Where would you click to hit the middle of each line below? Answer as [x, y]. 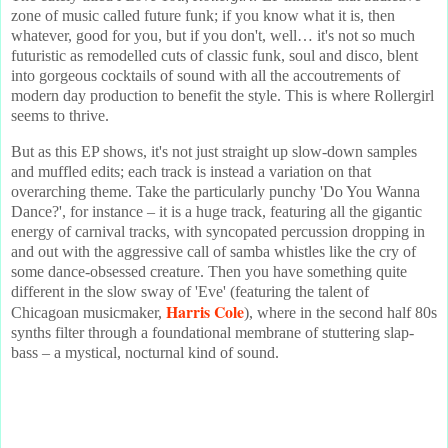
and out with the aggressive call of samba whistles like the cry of [213, 252]
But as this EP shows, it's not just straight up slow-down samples [214, 152]
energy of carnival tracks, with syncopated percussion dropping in [218, 232]
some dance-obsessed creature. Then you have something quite [209, 272]
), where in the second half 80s [340, 313]
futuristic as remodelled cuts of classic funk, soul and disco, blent [214, 56]
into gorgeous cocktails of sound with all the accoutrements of [205, 76]
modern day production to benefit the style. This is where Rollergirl [222, 96]
